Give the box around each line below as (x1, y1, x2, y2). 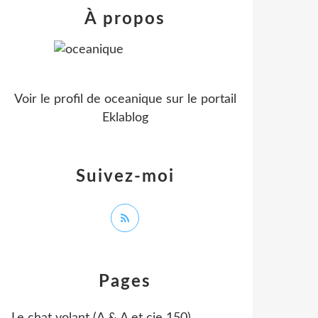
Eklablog (102, 111, 148, 124)
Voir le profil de (13, 93, 104, 106)
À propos (84, 11, 165, 28)
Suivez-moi (75, 168, 175, 185)
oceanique (104, 93, 163, 106)
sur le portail (162, 93, 236, 106)
